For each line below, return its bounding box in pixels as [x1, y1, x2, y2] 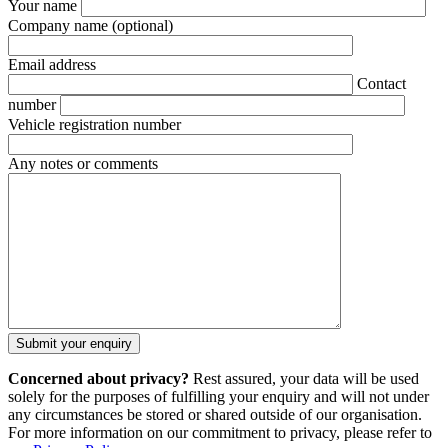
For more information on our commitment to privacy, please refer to [8, 424, 432, 442]
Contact [357, 75, 406, 93]
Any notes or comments [8, 155, 158, 173]
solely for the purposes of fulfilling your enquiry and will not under [8, 388, 429, 406]
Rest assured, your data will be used [189, 370, 419, 388]
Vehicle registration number [8, 116, 181, 134]
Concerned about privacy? [8, 370, 189, 388]
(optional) [112, 17, 173, 35]
